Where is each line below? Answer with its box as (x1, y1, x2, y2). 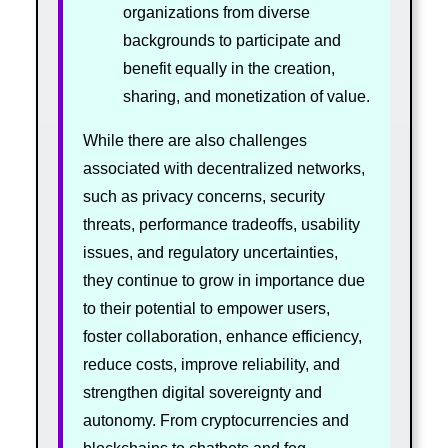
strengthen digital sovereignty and (82, 383, 322, 401)
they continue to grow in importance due (82, 271, 365, 289)
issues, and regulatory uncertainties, (82, 243, 338, 261)
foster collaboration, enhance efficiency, (82, 327, 362, 345)
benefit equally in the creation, (122, 59, 335, 77)
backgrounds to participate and (122, 31, 341, 49)
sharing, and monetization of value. (122, 87, 370, 105)
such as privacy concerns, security (82, 187, 325, 205)
